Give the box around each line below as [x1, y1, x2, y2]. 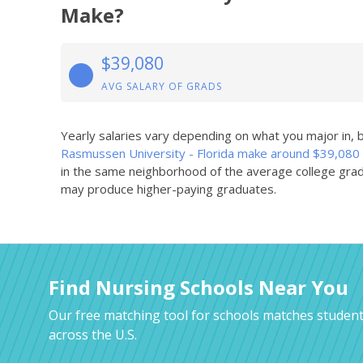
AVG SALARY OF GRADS [101, 79, 222, 93]
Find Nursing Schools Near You [49, 274, 348, 301]
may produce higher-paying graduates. [61, 181, 276, 197]
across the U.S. [49, 326, 137, 344]
